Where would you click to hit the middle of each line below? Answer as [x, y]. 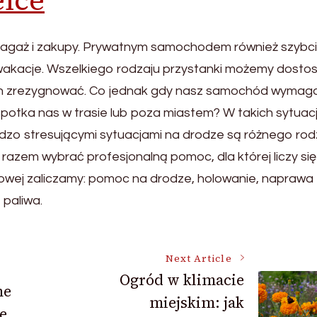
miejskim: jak [196, 302]
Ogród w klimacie [181, 279]
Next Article [198, 258]
